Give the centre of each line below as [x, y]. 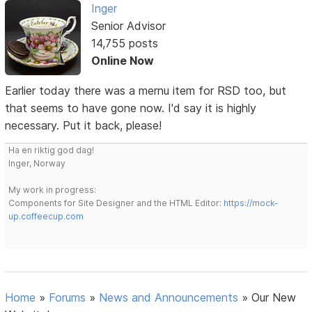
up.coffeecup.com [46, 217]
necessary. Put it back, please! [84, 126]
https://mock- [251, 203]
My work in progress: [53, 190]
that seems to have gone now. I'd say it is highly [131, 108]
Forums [68, 298]
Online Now [122, 61]
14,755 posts [124, 44]
